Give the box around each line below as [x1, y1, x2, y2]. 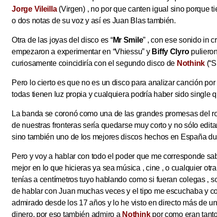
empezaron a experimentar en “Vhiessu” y [12, 47, 152, 56]
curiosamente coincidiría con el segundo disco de [12, 59, 175, 68]
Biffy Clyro [152, 47, 189, 56]
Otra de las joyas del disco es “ [12, 36, 113, 45]
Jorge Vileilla [12, 5, 57, 14]
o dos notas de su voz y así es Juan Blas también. [12, 16, 176, 25]
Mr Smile [112, 36, 143, 45]
